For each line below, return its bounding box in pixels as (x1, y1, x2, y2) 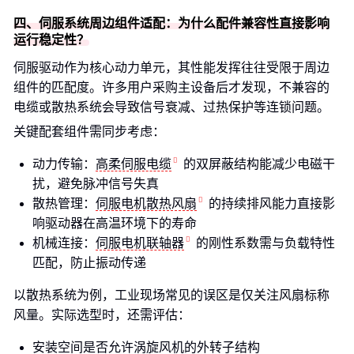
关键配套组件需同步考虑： (13, 125, 165, 138)
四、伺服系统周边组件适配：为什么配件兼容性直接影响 (13, 17, 330, 30)
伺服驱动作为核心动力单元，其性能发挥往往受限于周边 (13, 61, 330, 74)
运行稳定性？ (13, 33, 89, 47)
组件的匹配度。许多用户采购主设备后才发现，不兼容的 (13, 81, 330, 94)
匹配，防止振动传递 (32, 256, 146, 269)
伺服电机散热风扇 (96, 197, 197, 210)
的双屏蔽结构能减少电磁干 (183, 157, 335, 171)
